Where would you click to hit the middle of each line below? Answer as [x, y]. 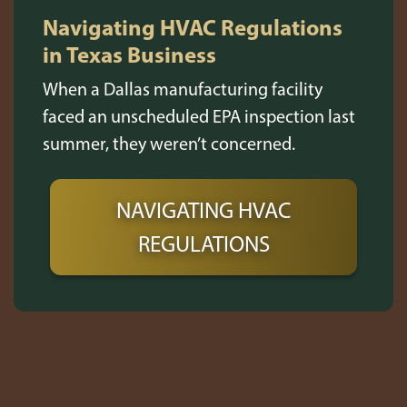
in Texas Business [129, 54]
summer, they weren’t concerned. [169, 144]
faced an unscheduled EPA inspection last [199, 116]
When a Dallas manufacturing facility [183, 89]
